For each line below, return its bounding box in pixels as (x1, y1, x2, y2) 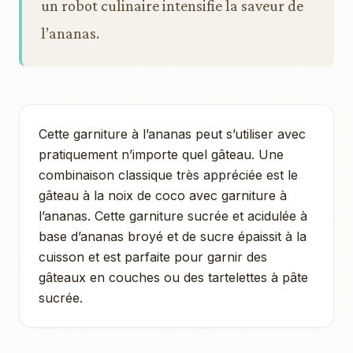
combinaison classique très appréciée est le (39, 166, 298, 183)
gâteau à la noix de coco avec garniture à (39, 187, 287, 203)
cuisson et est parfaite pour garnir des (39, 248, 267, 265)
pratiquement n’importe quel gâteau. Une (39, 146, 284, 162)
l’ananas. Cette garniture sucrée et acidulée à (39, 207, 307, 224)
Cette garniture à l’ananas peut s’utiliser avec (39, 125, 306, 142)
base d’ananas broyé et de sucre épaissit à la (39, 228, 307, 244)
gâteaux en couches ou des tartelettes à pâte (39, 269, 308, 285)
